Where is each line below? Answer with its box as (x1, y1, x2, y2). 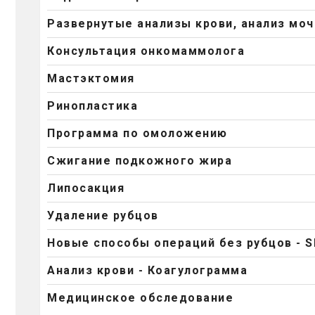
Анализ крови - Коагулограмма (47, 264, 247, 278)
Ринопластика (47, 99, 138, 113)
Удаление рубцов (47, 209, 159, 223)
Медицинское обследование (47, 291, 233, 305)
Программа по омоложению (47, 127, 228, 141)
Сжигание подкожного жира (47, 154, 232, 168)
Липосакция (47, 181, 124, 195)
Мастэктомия (47, 72, 135, 86)
